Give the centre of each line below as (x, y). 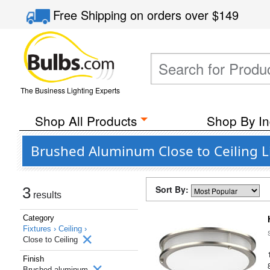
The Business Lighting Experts (70, 90)
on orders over (171, 15)
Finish (33, 259)
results (46, 195)
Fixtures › (41, 229)
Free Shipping (92, 15)
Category (39, 218)
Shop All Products (86, 121)
